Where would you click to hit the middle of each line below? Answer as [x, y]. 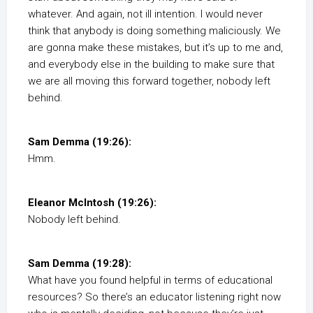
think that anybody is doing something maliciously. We [154, 31]
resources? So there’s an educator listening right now [154, 297]
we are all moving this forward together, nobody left [149, 81]
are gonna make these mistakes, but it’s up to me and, [155, 48]
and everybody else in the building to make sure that [151, 64]
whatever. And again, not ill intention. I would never [145, 14]
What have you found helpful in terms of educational [150, 280]
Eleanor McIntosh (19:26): [92, 203]
